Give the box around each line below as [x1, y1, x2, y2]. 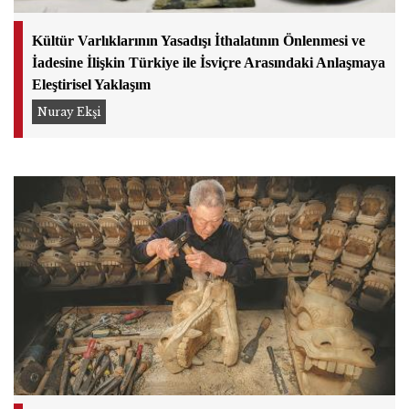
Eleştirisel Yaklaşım [32, 76, 151, 92]
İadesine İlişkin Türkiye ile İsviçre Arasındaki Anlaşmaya [32, 54, 385, 70]
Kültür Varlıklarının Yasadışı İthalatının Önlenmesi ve [32, 32, 365, 48]
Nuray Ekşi [37, 105, 100, 120]
